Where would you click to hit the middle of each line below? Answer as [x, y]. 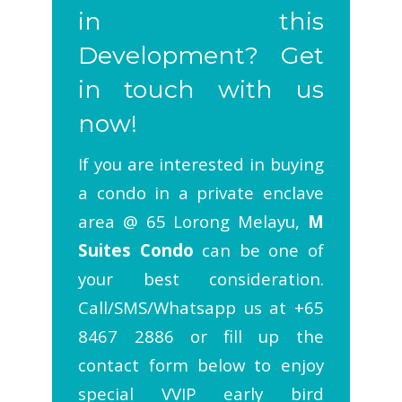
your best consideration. [201, 279]
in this [201, 22]
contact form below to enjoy [201, 365]
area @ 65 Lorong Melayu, [193, 222]
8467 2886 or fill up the [201, 336]
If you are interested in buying [201, 164]
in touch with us [201, 90]
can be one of [258, 250]
